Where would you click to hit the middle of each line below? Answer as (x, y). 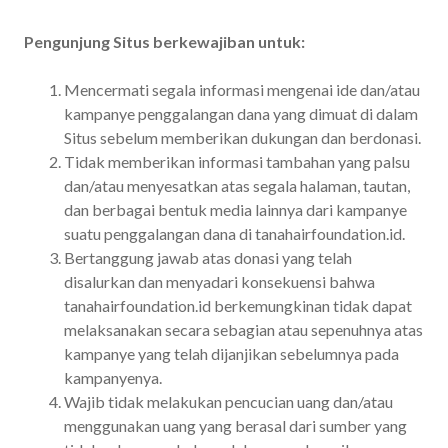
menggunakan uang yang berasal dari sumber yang (235, 425)
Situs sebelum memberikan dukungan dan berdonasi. (242, 137)
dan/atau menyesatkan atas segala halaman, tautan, (237, 185)
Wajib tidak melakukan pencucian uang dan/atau (228, 401)
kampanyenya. (113, 377)
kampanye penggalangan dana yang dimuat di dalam (241, 113)
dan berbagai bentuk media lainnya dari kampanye (235, 209)
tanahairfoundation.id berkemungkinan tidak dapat (238, 305)
